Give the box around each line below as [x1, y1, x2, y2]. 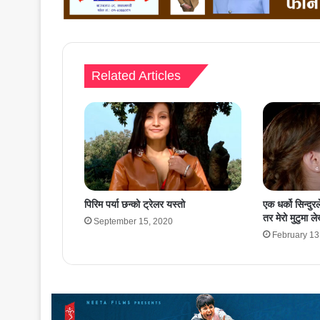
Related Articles [91, 68, 181, 83]
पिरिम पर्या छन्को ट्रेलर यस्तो [84, 198, 185, 210]
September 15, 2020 [94, 216, 173, 226]
